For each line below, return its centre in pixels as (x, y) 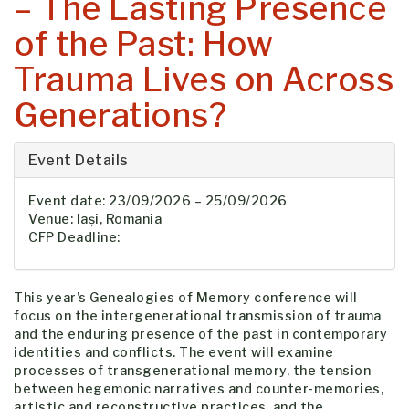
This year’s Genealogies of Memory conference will (186, 298)
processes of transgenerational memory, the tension (192, 371)
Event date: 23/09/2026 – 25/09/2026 (158, 201)
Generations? (120, 115)
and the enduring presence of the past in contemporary (201, 334)
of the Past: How (143, 44)
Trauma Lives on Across (204, 80)
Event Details (79, 161)
